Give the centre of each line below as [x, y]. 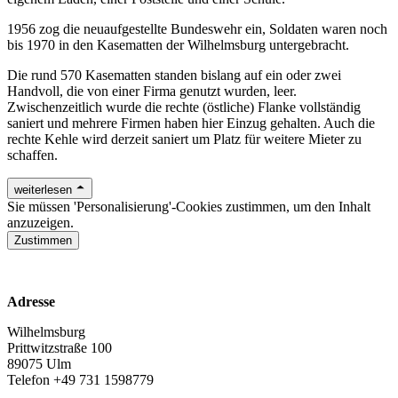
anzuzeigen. [40, 222]
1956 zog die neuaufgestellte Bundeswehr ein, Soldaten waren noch [197, 28]
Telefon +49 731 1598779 [80, 379]
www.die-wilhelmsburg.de [82, 271]
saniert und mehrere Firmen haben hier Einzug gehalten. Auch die [191, 123]
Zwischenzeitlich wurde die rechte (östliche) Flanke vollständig [184, 107]
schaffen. [32, 155]
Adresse [31, 301]
